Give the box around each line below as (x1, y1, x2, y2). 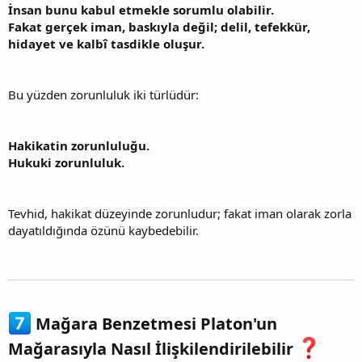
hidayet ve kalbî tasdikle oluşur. (8, 36, 204, 53)
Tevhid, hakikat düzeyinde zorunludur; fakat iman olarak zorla (8, 205, 351, 222)
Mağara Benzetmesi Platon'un (32, 313, 278, 335)
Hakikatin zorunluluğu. (8, 137, 149, 154)
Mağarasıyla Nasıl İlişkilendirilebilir (8, 338, 297, 360)
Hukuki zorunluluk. (8, 154, 124, 171)
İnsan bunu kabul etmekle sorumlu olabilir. (8, 2, 274, 19)
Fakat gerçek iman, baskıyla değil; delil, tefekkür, (8, 19, 310, 36)
